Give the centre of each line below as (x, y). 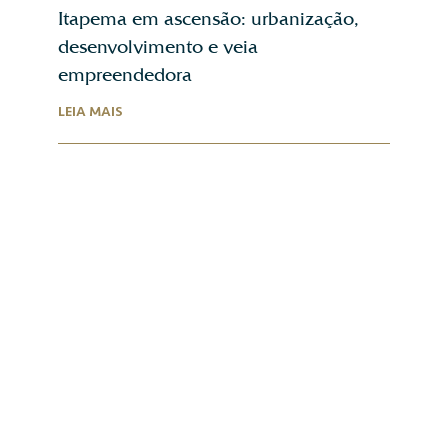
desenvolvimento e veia (158, 47)
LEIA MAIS (90, 112)
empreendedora (125, 75)
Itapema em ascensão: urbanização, (208, 19)
